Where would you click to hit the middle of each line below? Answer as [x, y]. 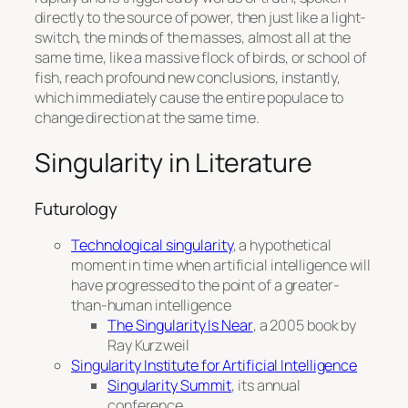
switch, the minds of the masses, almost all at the [193, 37]
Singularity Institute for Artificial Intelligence [214, 365]
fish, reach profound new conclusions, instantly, [188, 77]
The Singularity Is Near [180, 325]
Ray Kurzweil [148, 345]
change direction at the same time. [147, 117]
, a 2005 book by [305, 325]
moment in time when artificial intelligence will [221, 265]
